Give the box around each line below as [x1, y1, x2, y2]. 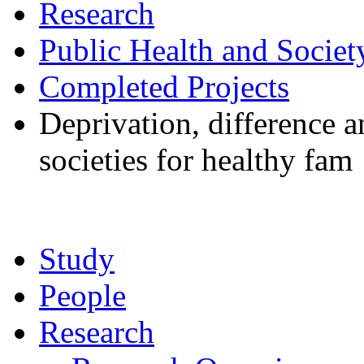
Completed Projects [39, 69, 289, 104]
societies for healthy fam [39, 142, 353, 177]
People [39, 278, 126, 313]
